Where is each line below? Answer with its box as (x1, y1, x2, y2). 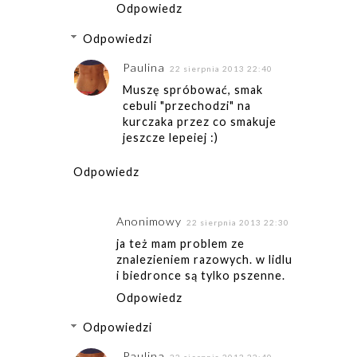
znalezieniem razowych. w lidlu (116, 252, 292, 266)
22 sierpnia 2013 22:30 (186, 217, 289, 227)
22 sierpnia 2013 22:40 (170, 63, 273, 73)
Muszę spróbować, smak (123, 82, 264, 96)
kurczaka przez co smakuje (123, 114, 277, 128)
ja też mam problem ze (116, 236, 245, 250)
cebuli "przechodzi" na (123, 98, 252, 112)
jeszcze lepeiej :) (123, 130, 219, 144)
